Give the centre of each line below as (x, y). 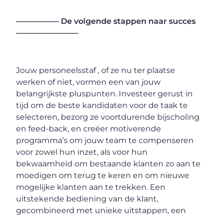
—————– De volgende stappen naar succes (106, 21)
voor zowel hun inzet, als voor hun (82, 152)
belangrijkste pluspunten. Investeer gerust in (105, 93)
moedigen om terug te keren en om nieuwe (103, 175)
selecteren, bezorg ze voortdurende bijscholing (108, 117)
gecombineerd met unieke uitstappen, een (101, 210)
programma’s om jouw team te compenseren (105, 140)
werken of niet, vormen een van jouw (89, 82)
